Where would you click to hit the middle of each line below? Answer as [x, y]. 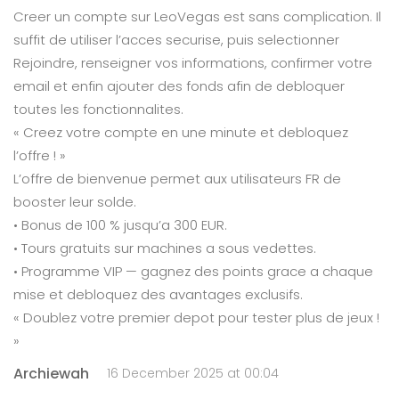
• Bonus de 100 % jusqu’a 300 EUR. [120, 225]
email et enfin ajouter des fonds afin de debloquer [179, 86]
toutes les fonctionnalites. [98, 109]
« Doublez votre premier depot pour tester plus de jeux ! [196, 318]
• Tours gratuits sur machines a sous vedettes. [165, 248]
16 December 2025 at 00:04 [193, 373]
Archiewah [51, 373]
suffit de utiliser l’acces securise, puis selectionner [176, 40]
